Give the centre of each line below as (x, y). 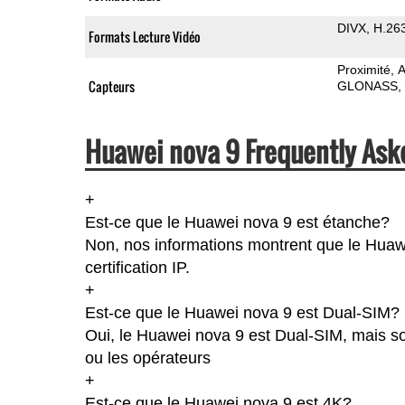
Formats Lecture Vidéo (144, 36)
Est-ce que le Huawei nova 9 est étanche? (237, 222)
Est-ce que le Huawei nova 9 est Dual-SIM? (242, 312)
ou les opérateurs (147, 358)
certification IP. (137, 267)
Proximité (363, 69)
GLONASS (367, 85)
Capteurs (111, 86)
